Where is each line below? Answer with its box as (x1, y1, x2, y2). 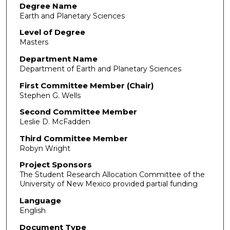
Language (19, 196, 61, 206)
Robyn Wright (19, 143, 70, 153)
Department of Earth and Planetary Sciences (19, 64, 181, 73)
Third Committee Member (19, 133, 128, 143)
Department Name (19, 53, 98, 64)
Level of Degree (19, 27, 85, 37)
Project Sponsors (19, 160, 92, 170)
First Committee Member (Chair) (19, 80, 154, 90)
